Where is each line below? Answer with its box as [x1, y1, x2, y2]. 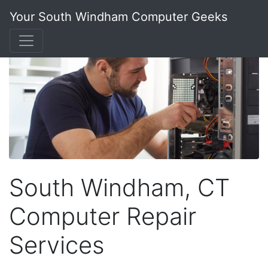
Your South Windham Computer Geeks [10, 10, 227, 24]
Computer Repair [9, 201, 196, 231]
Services [9, 230, 105, 260]
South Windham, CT [9, 172, 230, 202]
